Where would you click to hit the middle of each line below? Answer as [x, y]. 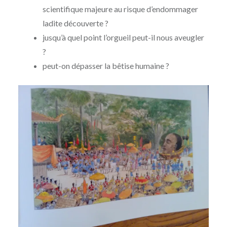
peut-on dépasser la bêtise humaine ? [106, 66]
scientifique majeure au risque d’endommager [120, 9]
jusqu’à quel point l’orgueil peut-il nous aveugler [123, 37]
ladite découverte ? [75, 23]
